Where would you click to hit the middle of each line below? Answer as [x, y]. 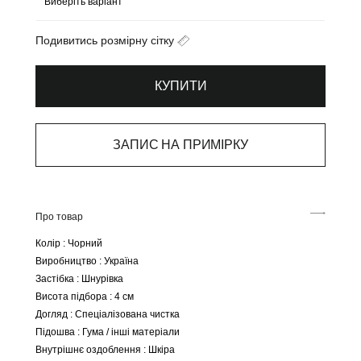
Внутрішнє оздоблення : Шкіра [105, 349]
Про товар [59, 216]
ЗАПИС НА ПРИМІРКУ [180, 144]
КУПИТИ [180, 85]
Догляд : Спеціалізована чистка [108, 314]
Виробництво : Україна [87, 261]
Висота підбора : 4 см [85, 296]
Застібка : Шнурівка [79, 278]
